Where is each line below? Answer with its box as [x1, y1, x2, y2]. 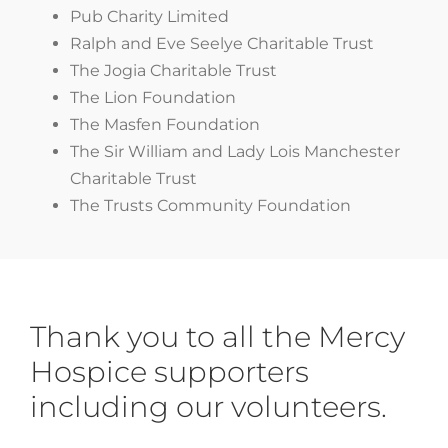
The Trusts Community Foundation [69, 195, 351, 215]
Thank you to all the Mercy [30, 318, 405, 354]
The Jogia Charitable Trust [69, 60, 277, 80]
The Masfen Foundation [69, 114, 260, 134]
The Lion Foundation [69, 87, 236, 107]
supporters [147, 353, 309, 389]
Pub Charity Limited [69, 6, 229, 26]
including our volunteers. [30, 388, 387, 424]
